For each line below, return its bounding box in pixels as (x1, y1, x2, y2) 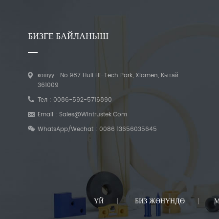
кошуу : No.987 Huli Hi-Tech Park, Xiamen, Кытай (38, 71, 178, 80)
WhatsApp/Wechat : (38, 125, 99, 134)
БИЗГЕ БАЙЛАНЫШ (28, 31, 109, 42)
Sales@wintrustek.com (59, 110, 127, 119)
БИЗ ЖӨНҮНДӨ (134, 196, 185, 207)
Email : (38, 110, 59, 119)
